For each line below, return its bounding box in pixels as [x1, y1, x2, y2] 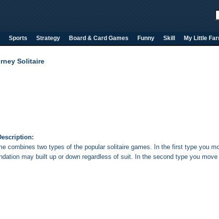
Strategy [36, 35, 60, 42]
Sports [9, 35, 27, 42]
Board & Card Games [69, 35, 129, 42]
